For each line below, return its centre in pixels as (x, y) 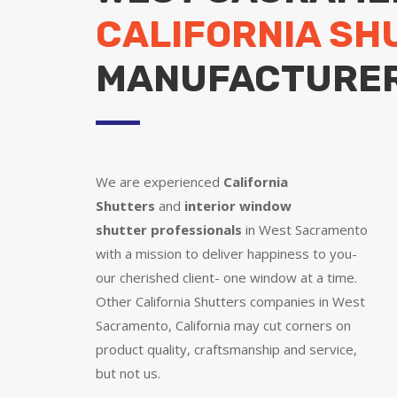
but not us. (128, 374)
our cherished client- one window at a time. (226, 278)
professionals (194, 230)
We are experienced (159, 182)
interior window (237, 206)
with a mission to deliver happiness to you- (226, 254)
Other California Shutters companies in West (230, 302)
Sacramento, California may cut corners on (223, 326)
